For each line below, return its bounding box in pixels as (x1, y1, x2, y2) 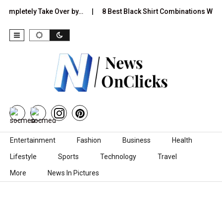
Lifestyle (10, 153, 37, 161)
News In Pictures (48, 169, 99, 177)
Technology (100, 153, 136, 161)
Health (172, 136, 192, 145)
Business (122, 136, 151, 145)
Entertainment (10, 136, 55, 145)
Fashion (77, 136, 101, 145)
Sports (58, 153, 79, 161)
